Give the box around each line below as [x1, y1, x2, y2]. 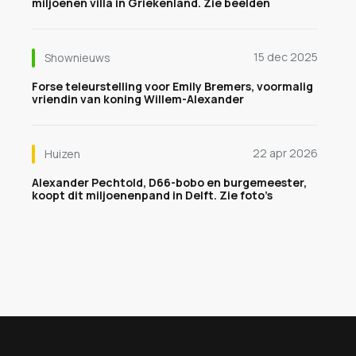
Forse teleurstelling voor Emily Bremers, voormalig [32, 79, 313, 94]
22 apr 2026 [253, 145, 318, 161]
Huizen [44, 146, 80, 161]
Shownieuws [44, 50, 110, 65]
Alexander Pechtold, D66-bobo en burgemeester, [32, 175, 307, 190]
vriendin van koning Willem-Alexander [32, 91, 244, 106]
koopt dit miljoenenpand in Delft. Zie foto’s [32, 188, 273, 203]
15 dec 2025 [253, 49, 318, 64]
